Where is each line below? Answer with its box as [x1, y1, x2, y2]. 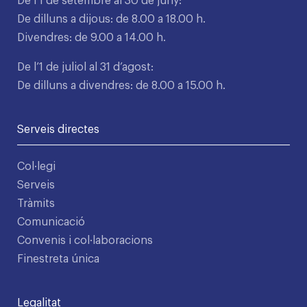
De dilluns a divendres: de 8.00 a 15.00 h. [17, 80, 225, 92]
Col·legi [17, 161, 56, 173]
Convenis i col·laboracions [17, 235, 153, 247]
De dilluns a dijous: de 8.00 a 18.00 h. [17, 14, 206, 25]
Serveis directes [17, 124, 99, 136]
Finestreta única [17, 254, 99, 265]
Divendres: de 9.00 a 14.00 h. [17, 32, 166, 44]
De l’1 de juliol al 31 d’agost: [17, 62, 153, 73]
